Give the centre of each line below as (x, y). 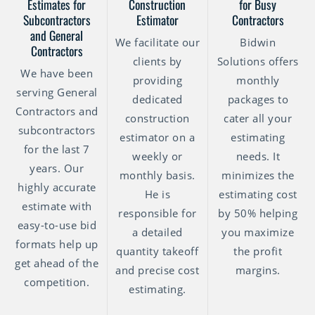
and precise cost (157, 270)
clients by (157, 62)
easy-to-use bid (57, 225)
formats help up (57, 244)
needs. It (258, 156)
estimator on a (157, 137)
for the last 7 (57, 149)
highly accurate (57, 187)
